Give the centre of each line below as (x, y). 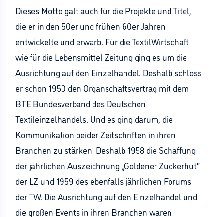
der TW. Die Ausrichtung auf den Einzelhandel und (106, 196)
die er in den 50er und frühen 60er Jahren (91, 26)
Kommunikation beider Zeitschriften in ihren (96, 134)
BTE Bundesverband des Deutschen (81, 103)
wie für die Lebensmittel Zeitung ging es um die (101, 57)
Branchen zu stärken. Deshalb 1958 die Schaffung (106, 150)
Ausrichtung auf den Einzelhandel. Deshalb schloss (108, 72)
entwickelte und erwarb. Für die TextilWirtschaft (102, 41)
